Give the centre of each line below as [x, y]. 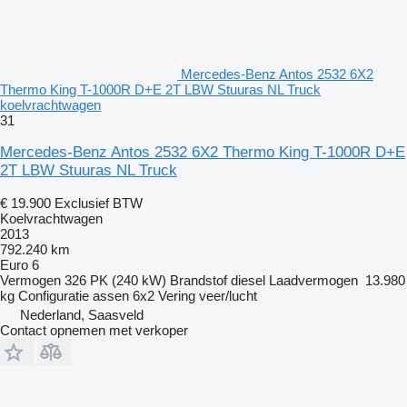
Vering [177, 296]
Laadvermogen [313, 281]
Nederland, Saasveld [82, 315]
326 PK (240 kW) [115, 281]
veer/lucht [228, 296]
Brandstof [199, 281]
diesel [248, 281]
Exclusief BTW [99, 203]
